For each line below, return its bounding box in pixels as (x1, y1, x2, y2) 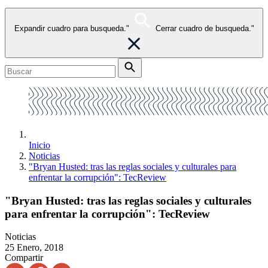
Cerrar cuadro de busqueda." (155, 24, 254, 33)
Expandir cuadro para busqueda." (14, 24, 129, 33)
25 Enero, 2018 (5, 242, 63, 253)
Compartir (5, 252, 43, 263)
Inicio (29, 140, 50, 150)
